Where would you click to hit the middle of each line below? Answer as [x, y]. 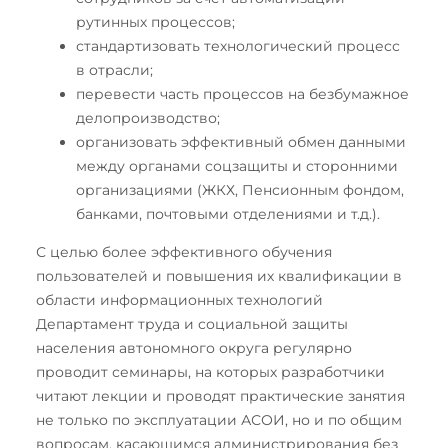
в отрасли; [114, 70]
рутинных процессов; [155, 22]
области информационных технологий [179, 300]
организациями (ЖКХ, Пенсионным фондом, [240, 190]
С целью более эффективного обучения [184, 252]
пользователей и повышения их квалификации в [219, 276]
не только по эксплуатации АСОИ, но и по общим [219, 420]
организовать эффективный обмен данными [241, 142]
